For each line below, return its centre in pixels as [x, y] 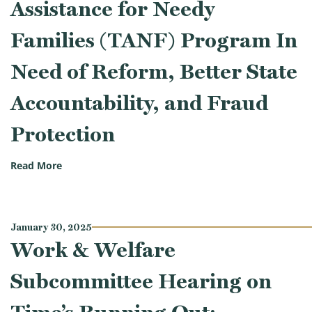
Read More [36, 166]
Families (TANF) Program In [154, 40]
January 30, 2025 [51, 227]
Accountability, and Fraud [139, 102]
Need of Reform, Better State [154, 71]
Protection [63, 134]
